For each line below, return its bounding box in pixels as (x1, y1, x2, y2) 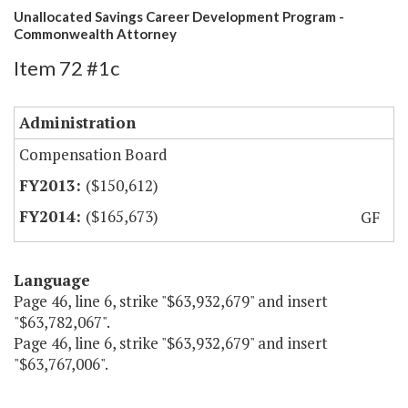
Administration (19, 112, 136, 134)
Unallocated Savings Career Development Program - (14, 8, 344, 25)
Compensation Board (19, 144, 168, 166)
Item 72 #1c (14, 56, 119, 81)
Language (14, 270, 90, 291)
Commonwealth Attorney (14, 25, 177, 43)
